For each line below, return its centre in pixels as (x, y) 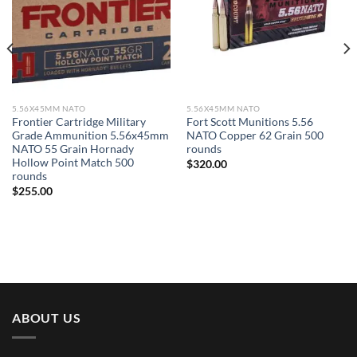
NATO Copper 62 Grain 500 (255, 136)
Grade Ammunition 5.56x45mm (90, 136)
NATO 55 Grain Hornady (73, 149)
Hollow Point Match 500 (73, 163)
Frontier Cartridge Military (78, 122)
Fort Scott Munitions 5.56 (249, 122)
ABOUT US (47, 318)
